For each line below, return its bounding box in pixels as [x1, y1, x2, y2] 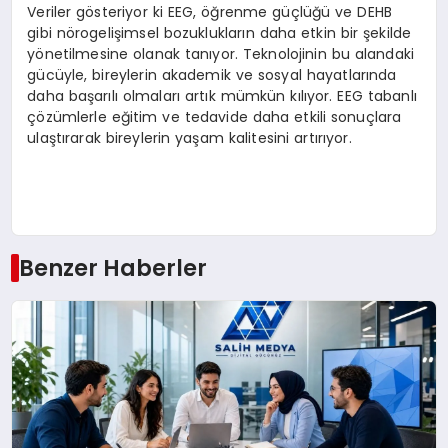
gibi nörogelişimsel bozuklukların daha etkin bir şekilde [27, 23, 412, 44]
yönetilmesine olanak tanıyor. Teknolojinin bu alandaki [27, 44, 415, 65]
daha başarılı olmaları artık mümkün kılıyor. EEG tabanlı [27, 86, 417, 107]
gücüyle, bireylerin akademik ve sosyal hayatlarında [27, 65, 397, 86]
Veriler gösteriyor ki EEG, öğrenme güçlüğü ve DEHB [27, 2, 392, 23]
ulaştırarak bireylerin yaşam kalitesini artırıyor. [27, 128, 352, 149]
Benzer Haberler [18, 251, 207, 284]
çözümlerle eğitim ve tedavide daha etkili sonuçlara [27, 107, 402, 128]
